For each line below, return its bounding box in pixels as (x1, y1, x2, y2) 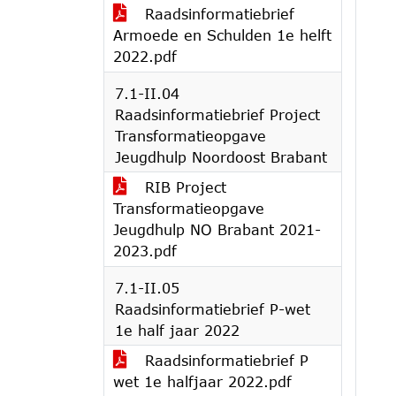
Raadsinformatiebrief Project (115, 106, 320, 123)
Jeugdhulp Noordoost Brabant (115, 148, 327, 165)
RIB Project (140, 179, 226, 195)
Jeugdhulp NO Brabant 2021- (113, 221, 321, 238)
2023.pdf (113, 242, 177, 259)
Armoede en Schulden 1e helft (113, 27, 331, 43)
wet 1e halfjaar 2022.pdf (113, 373, 292, 390)
